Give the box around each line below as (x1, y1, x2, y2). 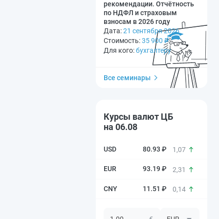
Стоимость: (104, 37, 142, 44)
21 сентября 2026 (123, 27, 179, 35)
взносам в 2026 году (104, 18, 170, 25)
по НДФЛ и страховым (104, 9, 177, 17)
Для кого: (104, 46, 136, 54)
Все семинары (104, 74, 151, 82)
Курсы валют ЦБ (104, 111, 173, 122)
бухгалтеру (136, 46, 171, 54)
